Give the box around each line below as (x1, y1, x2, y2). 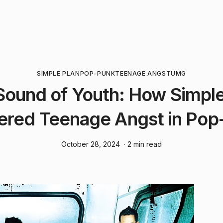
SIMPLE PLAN (36, 70, 80, 77)
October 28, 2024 (61, 140, 120, 148)
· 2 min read (124, 140, 162, 148)
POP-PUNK (80, 70, 115, 77)
